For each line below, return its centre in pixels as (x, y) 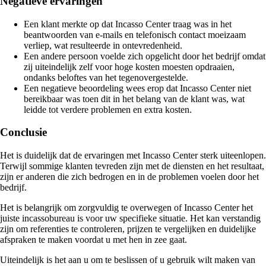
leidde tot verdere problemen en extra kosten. (108, 109)
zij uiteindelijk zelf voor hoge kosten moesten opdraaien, (129, 66)
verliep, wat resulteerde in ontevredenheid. (103, 45)
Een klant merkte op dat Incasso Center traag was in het (128, 24)
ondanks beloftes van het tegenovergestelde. (106, 77)
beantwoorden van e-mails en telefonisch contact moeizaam (135, 34)
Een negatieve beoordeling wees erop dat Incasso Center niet (137, 88)
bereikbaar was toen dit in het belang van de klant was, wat (134, 99)
